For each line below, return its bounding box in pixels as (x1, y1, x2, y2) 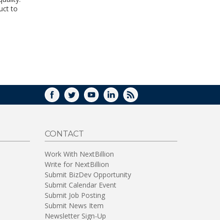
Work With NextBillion (45, 149, 114, 159)
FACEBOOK (58, 94, 100, 103)
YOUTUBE (98, 94, 133, 103)
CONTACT (45, 129, 84, 138)
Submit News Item (45, 201, 104, 210)
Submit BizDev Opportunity (45, 170, 131, 179)
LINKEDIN (117, 94, 154, 103)
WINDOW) (147, 1, 185, 10)
